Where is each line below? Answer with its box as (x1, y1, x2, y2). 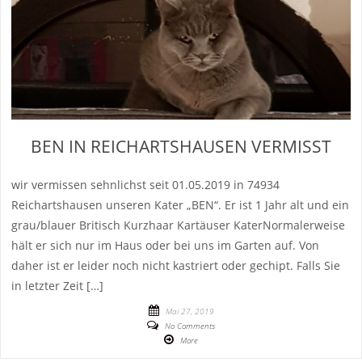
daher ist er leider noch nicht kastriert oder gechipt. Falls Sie (11, 257, 341, 273)
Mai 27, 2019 (165, 305, 214, 317)
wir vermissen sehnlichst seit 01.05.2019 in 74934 (11, 176, 280, 192)
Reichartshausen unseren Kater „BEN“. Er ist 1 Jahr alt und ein (11, 196, 350, 213)
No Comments (165, 319, 215, 331)
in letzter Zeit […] (11, 277, 104, 293)
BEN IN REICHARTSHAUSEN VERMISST (31, 135, 331, 158)
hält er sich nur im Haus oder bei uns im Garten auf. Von (11, 237, 320, 253)
